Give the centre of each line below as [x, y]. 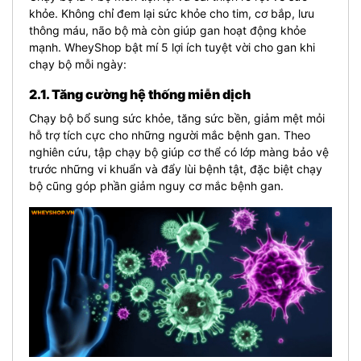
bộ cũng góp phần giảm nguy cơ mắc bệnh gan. [156, 185]
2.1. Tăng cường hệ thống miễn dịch [140, 94]
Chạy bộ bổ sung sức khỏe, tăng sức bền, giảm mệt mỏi [177, 118]
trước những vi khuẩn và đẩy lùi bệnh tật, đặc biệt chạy [176, 168]
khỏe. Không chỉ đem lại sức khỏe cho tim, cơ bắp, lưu [172, 13]
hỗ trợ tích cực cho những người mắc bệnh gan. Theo [170, 135]
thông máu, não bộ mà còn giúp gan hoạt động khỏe [168, 30]
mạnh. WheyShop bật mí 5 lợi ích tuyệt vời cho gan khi [172, 47]
